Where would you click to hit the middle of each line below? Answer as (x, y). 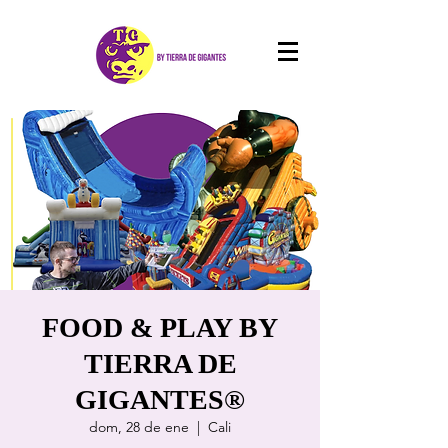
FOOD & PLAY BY (160, 327)
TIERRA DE (160, 363)
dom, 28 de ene (139, 427)
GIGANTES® (160, 399)
